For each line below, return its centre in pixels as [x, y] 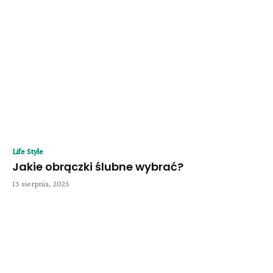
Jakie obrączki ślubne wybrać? [99, 167]
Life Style [28, 151]
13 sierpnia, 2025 [41, 184]
